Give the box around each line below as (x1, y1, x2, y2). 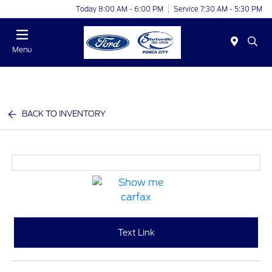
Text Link (117, 227, 155, 237)
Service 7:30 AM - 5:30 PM (174, 4, 262, 13)
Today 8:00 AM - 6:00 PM (76, 4, 163, 13)
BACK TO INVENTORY (22, 109, 106, 118)
